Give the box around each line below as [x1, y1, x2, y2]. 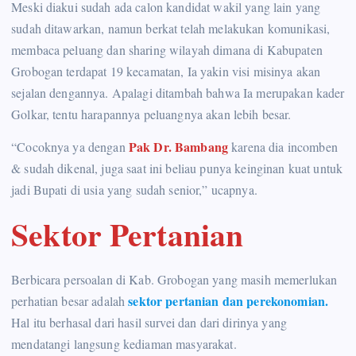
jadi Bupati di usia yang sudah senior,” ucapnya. [11, 181, 257, 199]
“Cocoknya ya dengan [11, 138, 129, 156]
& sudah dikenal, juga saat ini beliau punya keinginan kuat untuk [11, 160, 343, 177]
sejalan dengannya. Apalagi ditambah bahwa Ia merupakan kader [11, 84, 345, 102]
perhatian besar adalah [11, 292, 129, 309]
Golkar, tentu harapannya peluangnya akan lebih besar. [11, 106, 292, 123]
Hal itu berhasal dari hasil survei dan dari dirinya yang [11, 313, 287, 331]
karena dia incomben [231, 138, 338, 156]
